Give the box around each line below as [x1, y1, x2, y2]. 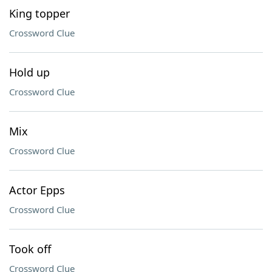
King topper [9, 6, 70, 21]
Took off [9, 242, 51, 256]
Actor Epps [9, 183, 65, 197]
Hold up [9, 65, 50, 80]
